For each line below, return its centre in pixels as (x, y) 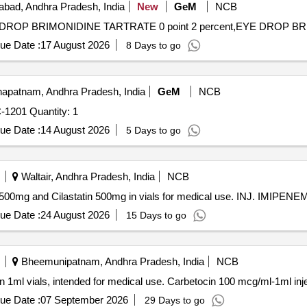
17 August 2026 (75, 45)
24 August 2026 (75, 215)
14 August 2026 (75, 130)
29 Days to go (174, 300)
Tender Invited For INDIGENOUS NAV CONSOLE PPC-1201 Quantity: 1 (53, 111)
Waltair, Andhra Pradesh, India (86, 176)
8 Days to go (153, 45)
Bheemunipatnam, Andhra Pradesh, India (111, 261)
